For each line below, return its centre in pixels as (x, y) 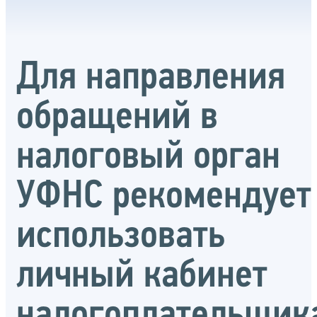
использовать (121, 237)
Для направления (151, 78)
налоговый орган (148, 157)
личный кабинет (142, 276)
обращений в (117, 118)
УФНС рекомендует (164, 197)
